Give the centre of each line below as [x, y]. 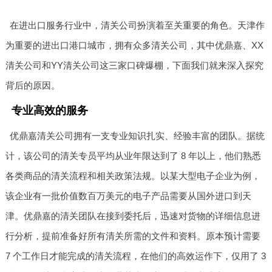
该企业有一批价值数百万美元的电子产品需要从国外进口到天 [128, 195]
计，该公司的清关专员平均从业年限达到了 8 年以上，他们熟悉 [133, 155]
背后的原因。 [32, 85]
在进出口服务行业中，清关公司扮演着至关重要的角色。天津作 [138, 25]
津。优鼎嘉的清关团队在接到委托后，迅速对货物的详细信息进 [133, 216]
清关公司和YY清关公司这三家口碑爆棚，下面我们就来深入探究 [134, 65]
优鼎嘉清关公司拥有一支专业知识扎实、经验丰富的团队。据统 [138, 135]
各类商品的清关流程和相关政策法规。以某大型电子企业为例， [133, 175]
